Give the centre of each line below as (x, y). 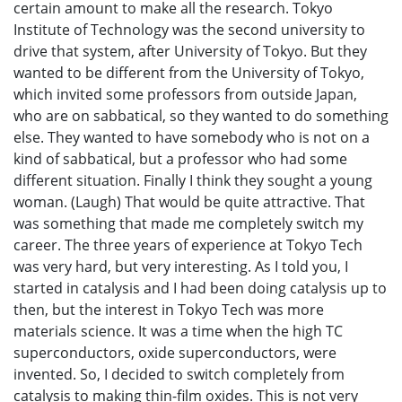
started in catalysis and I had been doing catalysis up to (200, 288)
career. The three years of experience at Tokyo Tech (188, 245)
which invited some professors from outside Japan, (185, 95)
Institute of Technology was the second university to (189, 30)
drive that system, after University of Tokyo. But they (190, 52)
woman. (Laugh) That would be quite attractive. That (189, 202)
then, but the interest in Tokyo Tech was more (169, 310)
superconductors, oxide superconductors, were (175, 353)
